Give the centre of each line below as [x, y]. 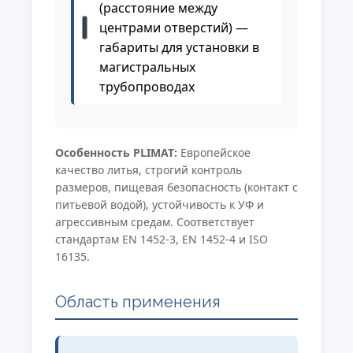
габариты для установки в [180, 47]
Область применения [138, 301]
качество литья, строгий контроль [149, 169]
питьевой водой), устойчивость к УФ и [160, 204]
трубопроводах [147, 86]
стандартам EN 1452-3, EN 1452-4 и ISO [162, 239]
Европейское [214, 152]
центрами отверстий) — [174, 27]
